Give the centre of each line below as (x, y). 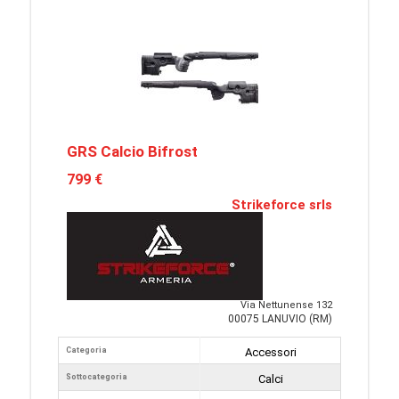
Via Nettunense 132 (286, 305)
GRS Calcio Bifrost (132, 151)
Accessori (270, 352)
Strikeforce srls (282, 205)
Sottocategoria (97, 377)
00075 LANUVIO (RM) (280, 319)
